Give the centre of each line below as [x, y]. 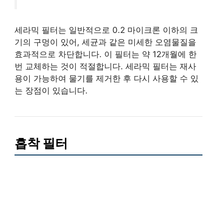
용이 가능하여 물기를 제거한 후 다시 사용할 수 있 [107, 78]
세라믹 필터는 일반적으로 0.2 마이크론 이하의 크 [106, 30]
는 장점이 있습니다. [51, 90]
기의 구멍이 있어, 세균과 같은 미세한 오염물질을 [105, 42]
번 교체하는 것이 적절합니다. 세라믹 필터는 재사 [105, 66]
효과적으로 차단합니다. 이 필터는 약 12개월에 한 [106, 54]
